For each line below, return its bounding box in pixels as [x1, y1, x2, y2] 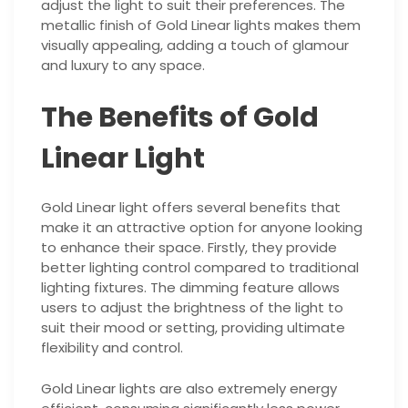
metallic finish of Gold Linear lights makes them [41, 15, 361, 35]
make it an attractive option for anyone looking [41, 218, 362, 238]
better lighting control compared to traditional [41, 258, 359, 278]
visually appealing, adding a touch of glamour [41, 35, 349, 55]
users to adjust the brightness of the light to [41, 298, 343, 318]
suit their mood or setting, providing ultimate [41, 318, 345, 338]
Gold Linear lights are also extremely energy [41, 378, 337, 398]
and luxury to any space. [41, 55, 205, 75]
